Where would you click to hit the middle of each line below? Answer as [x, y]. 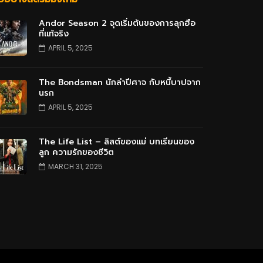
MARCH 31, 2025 [75, 166]
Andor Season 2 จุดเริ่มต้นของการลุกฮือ [117, 23]
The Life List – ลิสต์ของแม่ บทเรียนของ [116, 141]
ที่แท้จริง [53, 33]
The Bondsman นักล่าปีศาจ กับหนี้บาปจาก [119, 82]
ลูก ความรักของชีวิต [76, 152]
